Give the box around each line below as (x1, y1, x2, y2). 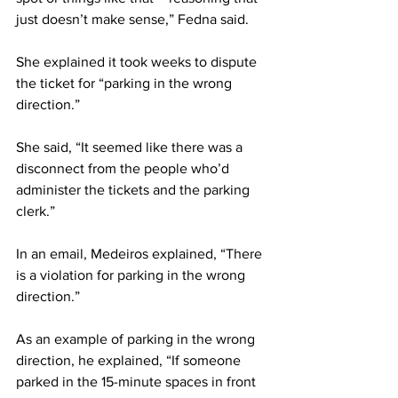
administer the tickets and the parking (16, 181, 253, 197)
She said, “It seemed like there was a (16, 139, 246, 155)
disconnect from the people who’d (16, 160, 233, 176)
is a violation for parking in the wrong (16, 267, 249, 283)
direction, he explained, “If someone (16, 352, 244, 368)
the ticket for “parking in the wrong (16, 75, 235, 91)
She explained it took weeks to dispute (16, 53, 260, 69)
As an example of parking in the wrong (16, 330, 259, 346)
